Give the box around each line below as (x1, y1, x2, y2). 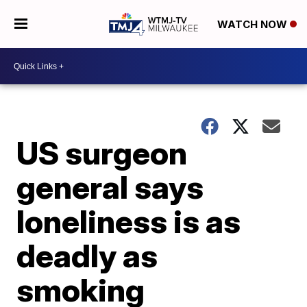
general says (16, 168, 204, 206)
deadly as (16, 236, 158, 275)
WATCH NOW (217, 18, 290, 32)
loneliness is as (16, 202, 241, 241)
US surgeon (16, 134, 188, 172)
